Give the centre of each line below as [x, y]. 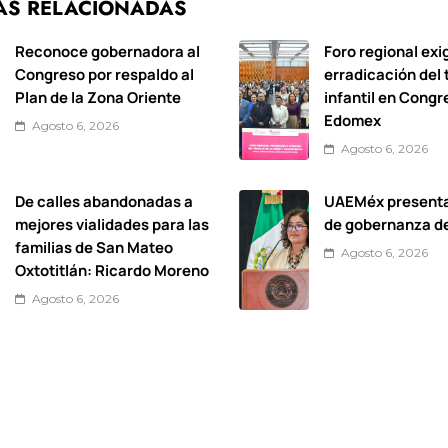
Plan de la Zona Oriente [97, 97]
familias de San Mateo [93, 247]
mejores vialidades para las [111, 224]
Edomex [352, 120]
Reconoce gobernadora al [107, 51]
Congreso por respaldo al [104, 74]
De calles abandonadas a [103, 201]
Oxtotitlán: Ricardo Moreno [111, 270]
